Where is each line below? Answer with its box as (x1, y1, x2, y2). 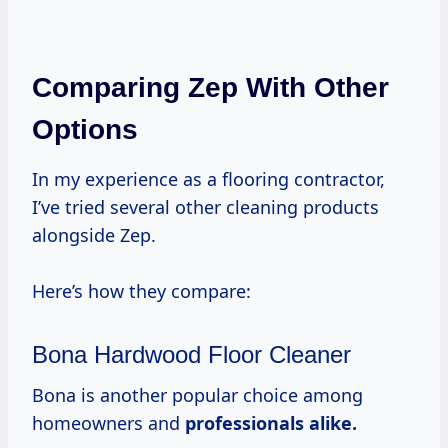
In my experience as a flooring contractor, (32, 166, 385, 191)
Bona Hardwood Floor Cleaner (32, 340, 351, 368)
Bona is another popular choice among (32, 382, 363, 407)
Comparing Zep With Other (32, 71, 389, 103)
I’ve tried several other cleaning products (32, 194, 379, 219)
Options (32, 113, 138, 145)
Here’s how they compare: (32, 278, 251, 303)
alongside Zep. (32, 222, 156, 247)
